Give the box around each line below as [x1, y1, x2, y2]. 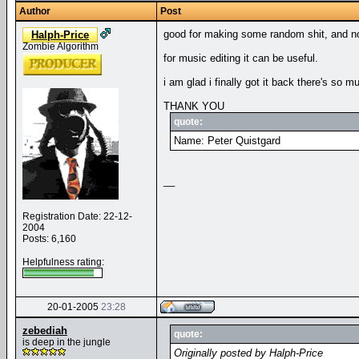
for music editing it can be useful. [163, 52, 318, 64]
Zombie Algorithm [22, 41, 99, 52]
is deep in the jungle [22, 337, 111, 348]
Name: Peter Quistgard [173, 135, 280, 147]
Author [19, 6, 50, 17]
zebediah [22, 325, 67, 337]
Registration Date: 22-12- [22, 211, 132, 222]
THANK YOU [163, 100, 224, 112]
